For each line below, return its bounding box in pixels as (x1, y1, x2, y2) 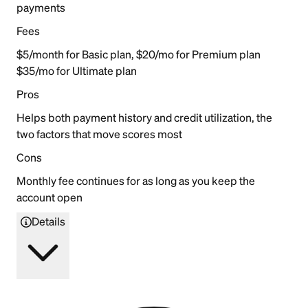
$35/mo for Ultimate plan (16, 64, 137, 77)
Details (32, 214, 65, 228)
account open (16, 190, 82, 203)
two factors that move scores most (16, 127, 182, 140)
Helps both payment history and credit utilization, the (16, 111, 272, 124)
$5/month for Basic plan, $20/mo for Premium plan (16, 47, 261, 60)
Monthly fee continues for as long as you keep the (16, 174, 255, 187)
